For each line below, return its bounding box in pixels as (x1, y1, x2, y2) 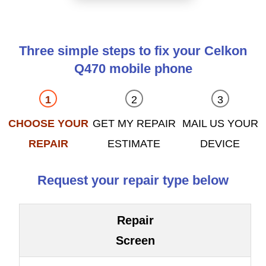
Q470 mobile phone (74, 61, 192, 77)
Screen (115, 234, 155, 248)
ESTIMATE (107, 138, 161, 150)
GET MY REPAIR (92, 118, 176, 130)
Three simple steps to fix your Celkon (19, 43, 247, 59)
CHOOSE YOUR (8, 118, 88, 130)
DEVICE (200, 138, 240, 150)
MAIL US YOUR (182, 118, 258, 130)
